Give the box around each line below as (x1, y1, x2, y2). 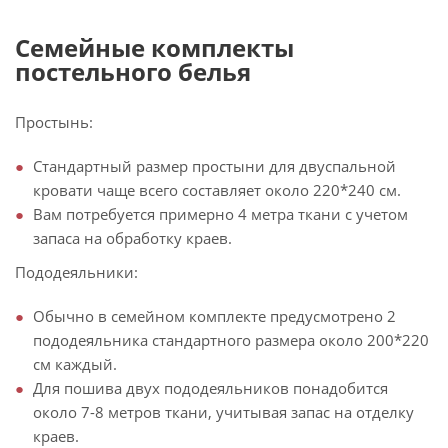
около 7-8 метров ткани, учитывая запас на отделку (33, 402, 414, 423)
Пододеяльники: (15, 262, 138, 283)
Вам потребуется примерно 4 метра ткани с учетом (33, 204, 408, 225)
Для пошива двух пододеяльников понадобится (33, 378, 388, 399)
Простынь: (15, 112, 93, 133)
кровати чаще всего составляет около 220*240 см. (33, 180, 401, 201)
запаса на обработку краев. (33, 228, 232, 249)
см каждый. (33, 354, 117, 375)
